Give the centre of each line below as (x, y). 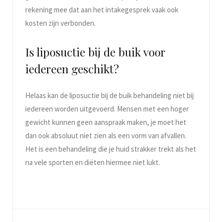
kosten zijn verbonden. (60, 23)
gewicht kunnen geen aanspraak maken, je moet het (106, 122)
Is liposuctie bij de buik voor (95, 52)
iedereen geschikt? (72, 68)
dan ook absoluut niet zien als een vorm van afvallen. (106, 135)
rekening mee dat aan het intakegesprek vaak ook (102, 10)
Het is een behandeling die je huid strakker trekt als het (111, 149)
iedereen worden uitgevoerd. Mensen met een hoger (107, 109)
